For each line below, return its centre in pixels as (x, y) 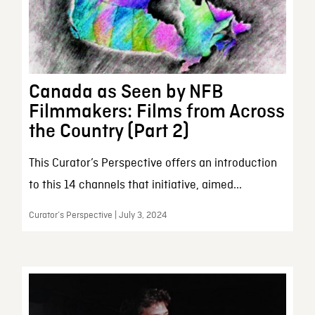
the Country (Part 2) (109, 132)
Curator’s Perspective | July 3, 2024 (97, 216)
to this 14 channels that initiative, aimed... (135, 186)
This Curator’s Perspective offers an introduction (153, 164)
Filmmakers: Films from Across (156, 112)
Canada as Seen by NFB (126, 92)
